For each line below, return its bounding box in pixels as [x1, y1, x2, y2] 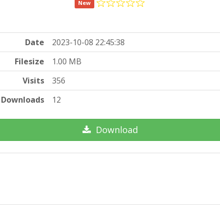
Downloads [1, 94, 45, 106]
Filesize [15, 56, 45, 67]
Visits [23, 75, 45, 86]
